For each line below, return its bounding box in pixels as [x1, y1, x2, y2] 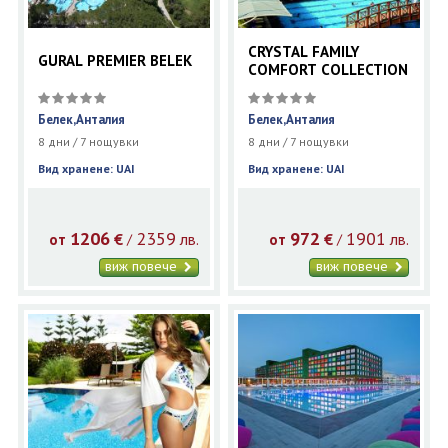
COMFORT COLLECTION [248, 60, 409, 80]
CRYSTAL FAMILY [248, 42, 360, 62]
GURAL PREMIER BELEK [37, 51, 192, 71]
